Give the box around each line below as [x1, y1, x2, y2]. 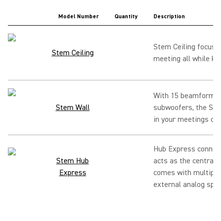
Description [153, 13, 185, 20]
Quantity [114, 13, 138, 20]
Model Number [58, 13, 99, 20]
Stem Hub [56, 156, 89, 166]
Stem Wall [55, 103, 90, 112]
